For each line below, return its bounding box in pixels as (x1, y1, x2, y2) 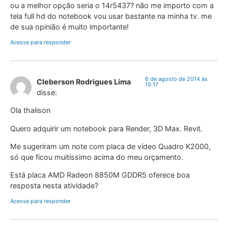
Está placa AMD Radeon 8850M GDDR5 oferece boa (10, 170, 190, 180)
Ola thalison (10, 106, 50, 115)
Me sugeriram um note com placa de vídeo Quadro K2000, (10, 141, 211, 151)
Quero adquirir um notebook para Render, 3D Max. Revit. (10, 124, 203, 133)
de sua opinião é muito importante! (10, 22, 129, 32)
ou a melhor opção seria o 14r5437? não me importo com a (10, 1, 214, 10)
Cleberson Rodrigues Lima (37, 77, 131, 86)
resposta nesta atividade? (10, 181, 98, 190)
